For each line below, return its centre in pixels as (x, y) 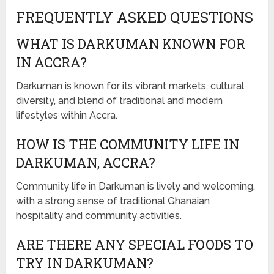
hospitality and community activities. (99, 216)
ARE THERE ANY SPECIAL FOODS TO (135, 245)
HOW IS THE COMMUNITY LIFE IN (128, 144)
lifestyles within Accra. (67, 116)
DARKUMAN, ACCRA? (86, 163)
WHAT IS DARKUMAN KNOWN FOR (131, 44)
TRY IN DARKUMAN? (85, 263)
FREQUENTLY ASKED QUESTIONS (135, 17)
